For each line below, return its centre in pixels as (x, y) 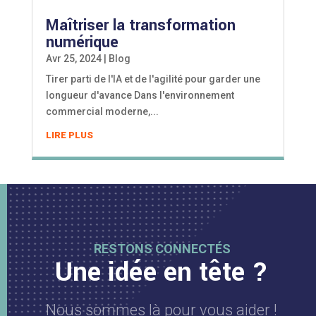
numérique (82, 43)
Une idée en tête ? (161, 273)
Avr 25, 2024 (73, 59)
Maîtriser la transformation (140, 26)
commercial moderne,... (102, 112)
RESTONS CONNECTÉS (162, 249)
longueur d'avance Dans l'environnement (140, 96)
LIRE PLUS (69, 135)
